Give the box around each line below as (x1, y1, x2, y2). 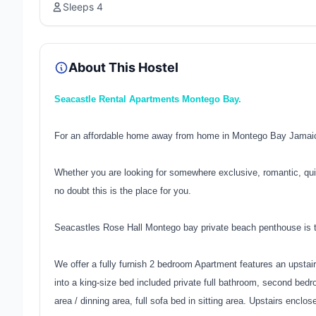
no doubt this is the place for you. (54, 186, 191, 196)
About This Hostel (68, 60, 178, 75)
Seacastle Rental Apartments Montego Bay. (54, 94, 241, 104)
